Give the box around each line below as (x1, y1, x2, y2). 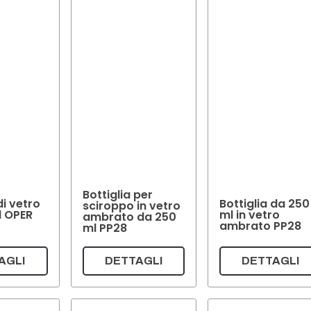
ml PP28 (82, 220, 127, 237)
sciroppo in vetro (82, 198, 180, 215)
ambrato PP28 (219, 217, 302, 234)
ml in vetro (219, 206, 280, 223)
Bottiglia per (82, 187, 153, 203)
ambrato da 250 (82, 209, 176, 226)
